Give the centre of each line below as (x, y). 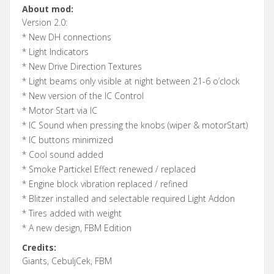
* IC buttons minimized (68, 139)
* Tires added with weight (72, 213)
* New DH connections (67, 37)
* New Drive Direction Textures (82, 66)
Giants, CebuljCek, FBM (67, 261)
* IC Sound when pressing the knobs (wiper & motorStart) (135, 125)
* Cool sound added (63, 154)
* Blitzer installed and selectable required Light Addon (128, 198)
